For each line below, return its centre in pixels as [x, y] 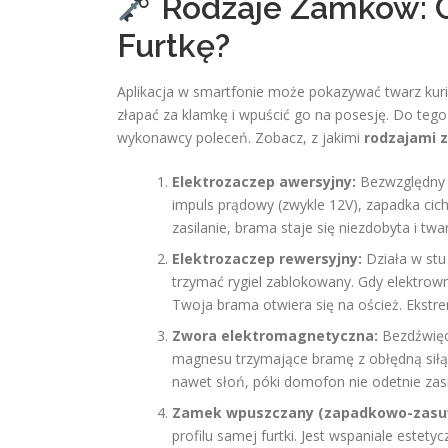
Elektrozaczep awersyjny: [264, 181]
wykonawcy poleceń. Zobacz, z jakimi [240, 137]
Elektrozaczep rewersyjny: [267, 258]
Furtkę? [173, 45]
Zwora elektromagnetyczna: [275, 335]
